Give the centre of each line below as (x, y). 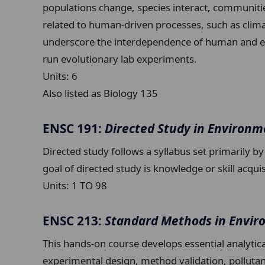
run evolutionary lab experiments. (120, 59)
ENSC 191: (74, 129)
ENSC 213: (74, 220)
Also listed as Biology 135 (100, 93)
